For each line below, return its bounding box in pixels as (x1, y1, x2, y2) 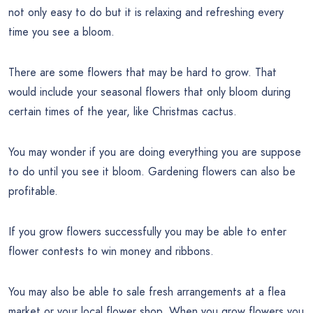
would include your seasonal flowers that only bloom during (8, 83, 291, 100)
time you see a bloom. (8, 23, 115, 40)
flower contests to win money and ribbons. (8, 242, 214, 259)
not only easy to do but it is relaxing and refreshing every (8, 3, 284, 20)
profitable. (8, 182, 58, 199)
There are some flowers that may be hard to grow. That (8, 64, 277, 80)
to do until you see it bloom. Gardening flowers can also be (8, 163, 296, 180)
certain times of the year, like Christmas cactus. (8, 103, 237, 119)
